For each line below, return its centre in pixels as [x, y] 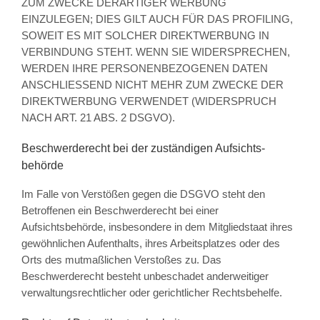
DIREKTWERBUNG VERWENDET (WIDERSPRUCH [149, 101]
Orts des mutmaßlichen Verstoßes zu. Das [121, 260]
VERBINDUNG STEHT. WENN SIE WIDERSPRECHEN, [155, 52]
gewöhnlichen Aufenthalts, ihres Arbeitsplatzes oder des [150, 244]
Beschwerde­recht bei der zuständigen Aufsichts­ [143, 149]
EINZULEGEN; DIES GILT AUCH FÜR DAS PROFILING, [157, 19]
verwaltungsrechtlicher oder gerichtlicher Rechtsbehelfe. [151, 293]
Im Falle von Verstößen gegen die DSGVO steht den [143, 194]
